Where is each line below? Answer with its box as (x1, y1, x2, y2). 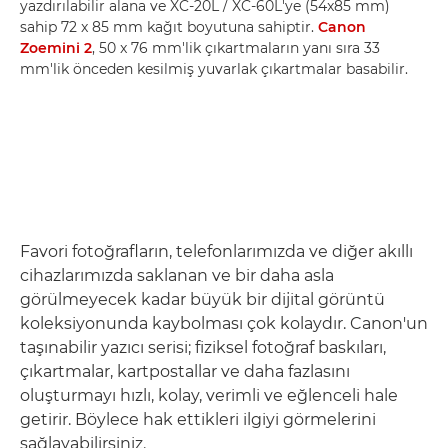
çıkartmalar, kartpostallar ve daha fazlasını (20, 361, 350, 381)
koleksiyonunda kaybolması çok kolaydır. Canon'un (20, 313, 428, 333)
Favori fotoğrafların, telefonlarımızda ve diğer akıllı (20, 241, 413, 261)
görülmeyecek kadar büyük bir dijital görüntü (20, 289, 385, 309)
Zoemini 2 (20, 38, 92, 57)
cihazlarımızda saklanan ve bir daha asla (20, 265, 334, 285)
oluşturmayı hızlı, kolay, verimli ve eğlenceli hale (20, 385, 398, 405)
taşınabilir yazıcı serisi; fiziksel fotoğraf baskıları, (20, 337, 386, 357)
